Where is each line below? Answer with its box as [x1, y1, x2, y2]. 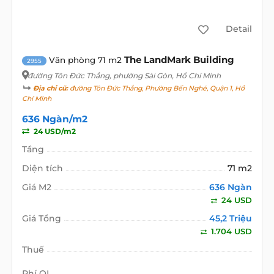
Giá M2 [21, 181, 51, 193]
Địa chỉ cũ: [32, 84, 68, 92]
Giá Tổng [21, 212, 61, 224]
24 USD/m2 [31, 126, 76, 136]
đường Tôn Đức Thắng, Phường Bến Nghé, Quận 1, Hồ [67, 84, 245, 92]
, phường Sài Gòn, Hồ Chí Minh [109, 70, 221, 80]
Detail [225, 23, 252, 35]
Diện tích [21, 162, 63, 174]
